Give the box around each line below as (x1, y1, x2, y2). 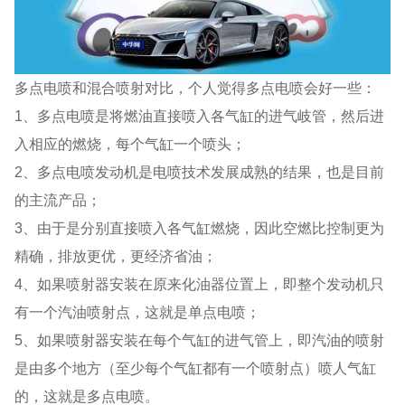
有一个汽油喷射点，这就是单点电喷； (14, 303, 261, 320)
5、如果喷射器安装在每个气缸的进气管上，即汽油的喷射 (14, 331, 385, 348)
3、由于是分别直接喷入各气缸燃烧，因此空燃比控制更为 (14, 219, 385, 236)
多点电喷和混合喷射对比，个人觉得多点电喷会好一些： (14, 79, 377, 96)
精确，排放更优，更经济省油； (14, 247, 218, 264)
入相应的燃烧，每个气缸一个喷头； (14, 135, 247, 152)
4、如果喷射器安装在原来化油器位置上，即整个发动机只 (14, 275, 385, 292)
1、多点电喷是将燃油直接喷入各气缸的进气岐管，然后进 (14, 107, 385, 124)
